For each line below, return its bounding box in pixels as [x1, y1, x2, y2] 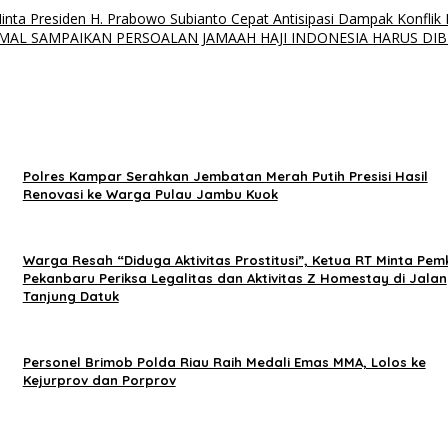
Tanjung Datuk [22, 288, 119, 305]
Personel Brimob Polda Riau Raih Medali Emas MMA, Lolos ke [22, 354, 426, 371]
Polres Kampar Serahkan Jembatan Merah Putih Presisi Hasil [22, 168, 428, 185]
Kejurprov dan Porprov [22, 372, 176, 389]
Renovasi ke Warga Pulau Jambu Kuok [22, 186, 278, 203]
